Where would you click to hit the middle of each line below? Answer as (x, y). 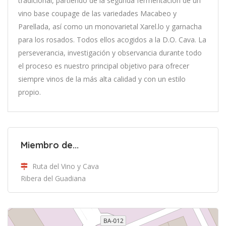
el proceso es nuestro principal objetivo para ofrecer (104, 66)
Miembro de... (50, 145)
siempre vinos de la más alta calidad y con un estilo (102, 79)
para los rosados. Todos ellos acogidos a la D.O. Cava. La (112, 39)
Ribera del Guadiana (53, 178)
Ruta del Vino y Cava (66, 166)
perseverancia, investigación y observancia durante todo (110, 52)
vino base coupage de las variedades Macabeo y (97, 13)
